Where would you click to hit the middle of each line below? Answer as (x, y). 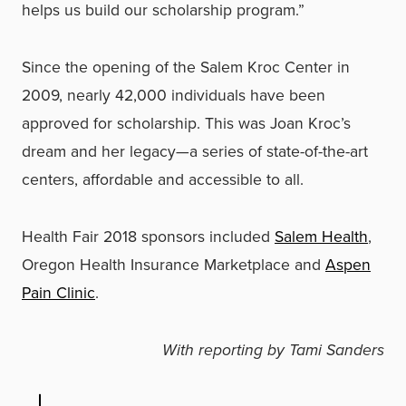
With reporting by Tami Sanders (273, 349)
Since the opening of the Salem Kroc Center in (186, 66)
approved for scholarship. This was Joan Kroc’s (186, 122)
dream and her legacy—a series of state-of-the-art (195, 150)
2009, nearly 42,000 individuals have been (174, 94)
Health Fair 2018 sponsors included (148, 236)
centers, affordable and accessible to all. (163, 179)
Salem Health (321, 236)
